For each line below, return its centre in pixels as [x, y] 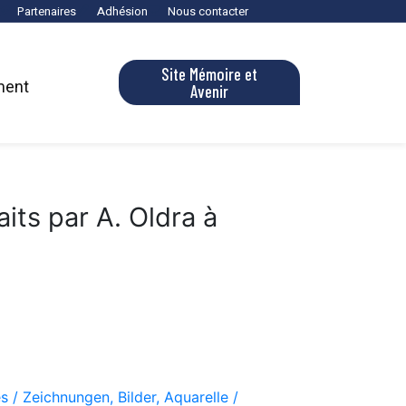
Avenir [210, 92]
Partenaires [47, 11]
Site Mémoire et [210, 74]
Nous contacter [208, 11]
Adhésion [122, 11]
